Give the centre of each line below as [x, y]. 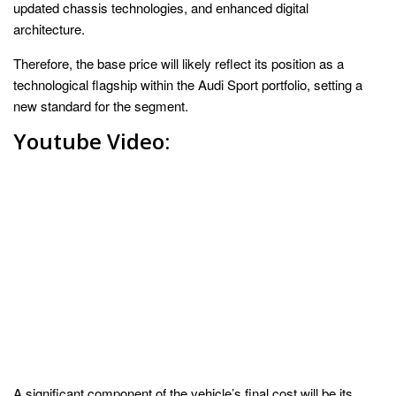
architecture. [49, 29]
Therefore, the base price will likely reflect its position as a [179, 64]
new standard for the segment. [101, 106]
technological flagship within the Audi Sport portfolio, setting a [188, 85]
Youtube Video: [91, 141]
